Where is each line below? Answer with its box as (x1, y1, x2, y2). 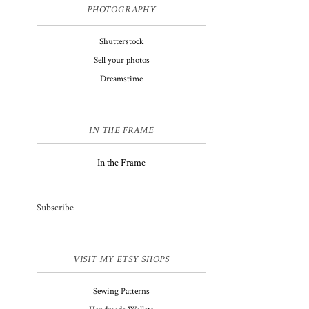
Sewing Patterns (93, 285, 150, 297)
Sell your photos (93, 54, 150, 66)
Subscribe (37, 201, 74, 214)
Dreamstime (100, 72, 143, 85)
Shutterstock (99, 35, 143, 48)
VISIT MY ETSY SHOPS (72, 252, 170, 266)
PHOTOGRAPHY (87, 3, 156, 16)
